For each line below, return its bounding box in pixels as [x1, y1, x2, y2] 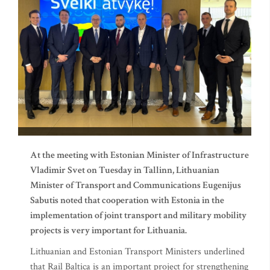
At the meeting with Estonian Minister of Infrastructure [30, 149, 249, 162]
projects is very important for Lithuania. [30, 224, 187, 237]
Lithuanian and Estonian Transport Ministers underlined [30, 245, 245, 259]
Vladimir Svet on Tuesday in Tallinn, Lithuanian [30, 164, 219, 177]
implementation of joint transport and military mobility [30, 209, 246, 222]
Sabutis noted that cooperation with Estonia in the [30, 194, 224, 207]
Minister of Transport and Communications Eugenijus [30, 179, 241, 192]
